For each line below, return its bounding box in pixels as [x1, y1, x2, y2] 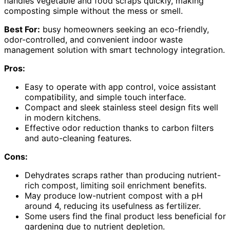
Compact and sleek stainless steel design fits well [25, 102, 218, 113]
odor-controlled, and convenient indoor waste [4, 34, 183, 45]
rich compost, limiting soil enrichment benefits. [25, 180, 206, 191]
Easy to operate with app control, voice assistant [25, 82, 216, 92]
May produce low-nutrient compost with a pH [25, 190, 203, 201]
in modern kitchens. [25, 112, 101, 123]
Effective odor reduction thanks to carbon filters [25, 123, 214, 133]
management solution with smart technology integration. [4, 45, 225, 55]
